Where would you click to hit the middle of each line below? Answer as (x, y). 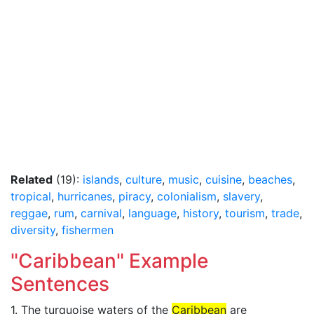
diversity (33, 230)
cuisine (224, 179)
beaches (270, 179)
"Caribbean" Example (109, 261)
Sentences (60, 284)
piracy (135, 196)
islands (101, 179)
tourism (245, 213)
